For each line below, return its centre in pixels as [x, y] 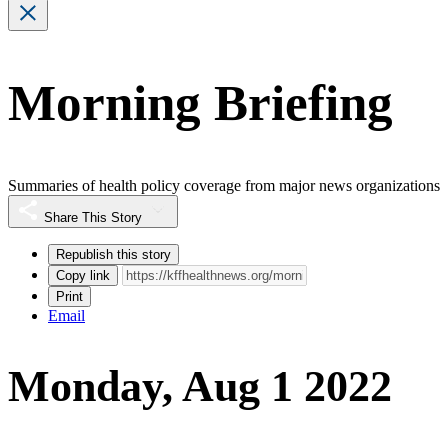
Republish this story [113, 254]
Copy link [83, 275]
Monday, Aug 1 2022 [200, 387]
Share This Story [93, 217]
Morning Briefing [200, 103]
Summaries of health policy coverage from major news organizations [224, 185]
